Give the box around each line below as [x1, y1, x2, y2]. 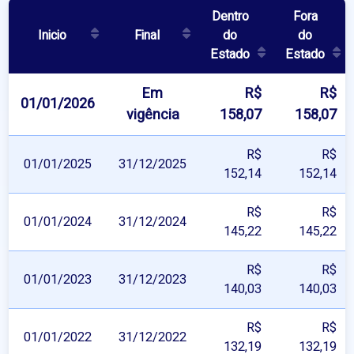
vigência [126, 104, 179, 126]
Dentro [211, 7, 249, 27]
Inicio [37, 26, 66, 46]
